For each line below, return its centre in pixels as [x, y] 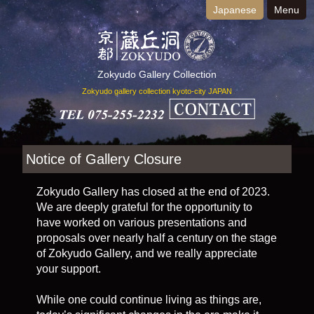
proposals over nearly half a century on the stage [156, 238]
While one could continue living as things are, [149, 300]
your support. [68, 269]
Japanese [234, 10]
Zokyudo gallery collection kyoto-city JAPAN [157, 91]
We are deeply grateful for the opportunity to [144, 207]
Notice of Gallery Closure [104, 159]
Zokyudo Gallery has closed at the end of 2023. [153, 192]
